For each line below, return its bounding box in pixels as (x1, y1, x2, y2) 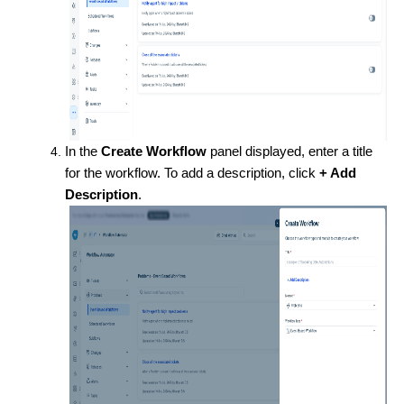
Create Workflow (101, 143, 207, 159)
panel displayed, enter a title (207, 143, 372, 159)
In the (65, 143, 101, 159)
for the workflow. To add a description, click (65, 165, 319, 180)
